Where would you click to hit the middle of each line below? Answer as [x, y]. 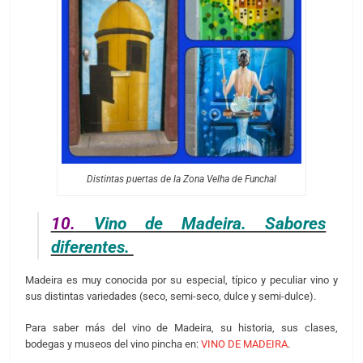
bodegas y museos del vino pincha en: [113, 344]
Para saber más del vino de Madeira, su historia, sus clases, [181, 328]
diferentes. [92, 247]
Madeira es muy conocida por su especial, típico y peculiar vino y [181, 280]
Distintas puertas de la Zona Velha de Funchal [181, 179]
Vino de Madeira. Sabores [201, 223]
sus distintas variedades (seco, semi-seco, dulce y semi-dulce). [170, 296]
